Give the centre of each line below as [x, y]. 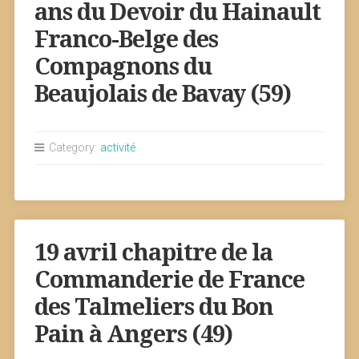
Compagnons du [123, 67]
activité [117, 148]
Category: [73, 148]
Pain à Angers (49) [133, 334]
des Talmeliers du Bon [153, 307]
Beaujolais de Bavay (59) [162, 94]
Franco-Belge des [126, 39]
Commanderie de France [169, 280]
